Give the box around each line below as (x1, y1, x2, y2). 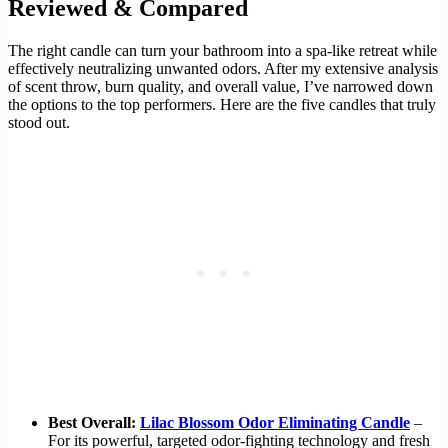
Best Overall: (48, 413, 136, 431)
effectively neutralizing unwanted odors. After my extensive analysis (8, 59, 438, 77)
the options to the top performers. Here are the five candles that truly (8, 95, 436, 113)
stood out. (8, 113, 70, 131)
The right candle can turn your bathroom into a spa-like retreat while (8, 41, 437, 59)
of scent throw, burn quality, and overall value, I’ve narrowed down (8, 77, 433, 95)
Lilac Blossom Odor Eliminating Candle (140, 413, 410, 431)
